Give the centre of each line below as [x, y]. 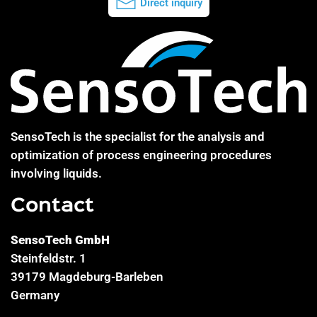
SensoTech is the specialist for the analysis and [138, 137]
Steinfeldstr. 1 [48, 259]
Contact [52, 207]
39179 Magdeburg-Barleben [87, 277]
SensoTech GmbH [60, 240]
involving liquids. [56, 174]
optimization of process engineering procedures [141, 155]
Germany [35, 295]
